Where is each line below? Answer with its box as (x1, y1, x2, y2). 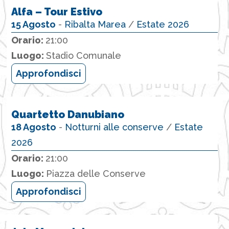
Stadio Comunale (45, 50, 121, 61)
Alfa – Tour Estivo (11, 6, 102, 18)
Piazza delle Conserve (45, 168, 146, 179)
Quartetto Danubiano (11, 108, 124, 121)
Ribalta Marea (64, 19, 126, 30)
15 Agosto (11, 19, 56, 30)
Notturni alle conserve (64, 121, 164, 132)
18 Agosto (11, 121, 56, 132)
